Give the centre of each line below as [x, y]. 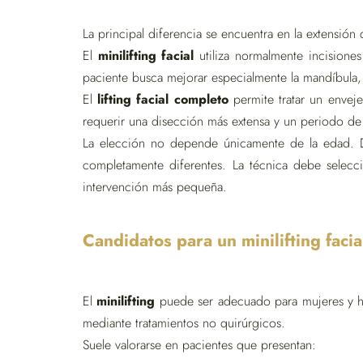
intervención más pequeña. [155, 187]
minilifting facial [146, 56]
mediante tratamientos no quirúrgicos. [184, 323]
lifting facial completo [163, 99]
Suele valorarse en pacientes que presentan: [199, 345]
